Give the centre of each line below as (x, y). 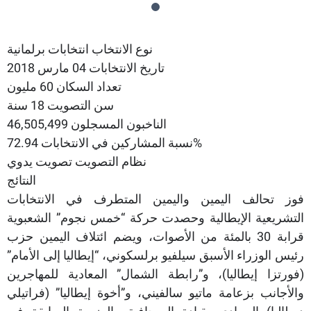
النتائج (22, 180)
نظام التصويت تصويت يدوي (77, 161)
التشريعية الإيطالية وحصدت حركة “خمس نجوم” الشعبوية (155, 218)
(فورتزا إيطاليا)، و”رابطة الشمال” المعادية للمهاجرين (155, 274)
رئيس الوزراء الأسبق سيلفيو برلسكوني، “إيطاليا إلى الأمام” (155, 255)
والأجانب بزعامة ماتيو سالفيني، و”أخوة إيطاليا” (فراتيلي (155, 293)
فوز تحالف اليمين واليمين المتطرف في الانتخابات (155, 199)
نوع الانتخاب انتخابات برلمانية (80, 49)
